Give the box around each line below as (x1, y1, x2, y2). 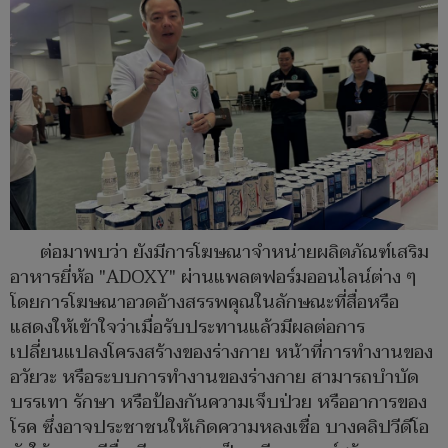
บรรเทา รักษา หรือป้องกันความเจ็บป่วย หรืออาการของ (10, 386, 427, 418)
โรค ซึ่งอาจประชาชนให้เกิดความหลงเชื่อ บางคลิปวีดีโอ (10, 411, 429, 443)
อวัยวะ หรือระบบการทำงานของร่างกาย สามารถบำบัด (10, 361, 419, 393)
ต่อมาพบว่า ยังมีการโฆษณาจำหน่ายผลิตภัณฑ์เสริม (40, 236, 429, 268)
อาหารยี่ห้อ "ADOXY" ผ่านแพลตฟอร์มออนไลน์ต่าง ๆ (10, 261, 417, 293)
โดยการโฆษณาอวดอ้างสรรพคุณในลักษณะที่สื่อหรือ (10, 286, 399, 318)
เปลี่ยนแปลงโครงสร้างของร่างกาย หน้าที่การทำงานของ (10, 336, 433, 368)
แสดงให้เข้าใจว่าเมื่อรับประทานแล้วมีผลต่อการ (10, 311, 365, 343)
